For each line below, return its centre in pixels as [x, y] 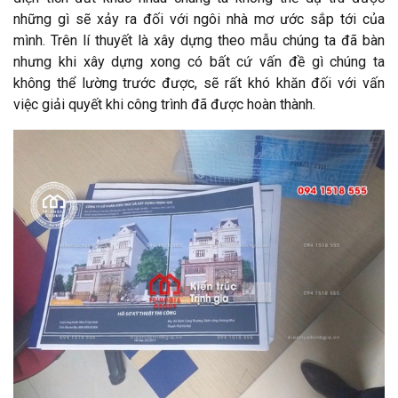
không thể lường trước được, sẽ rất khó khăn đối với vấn [199, 83]
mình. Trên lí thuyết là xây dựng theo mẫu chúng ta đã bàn [199, 40]
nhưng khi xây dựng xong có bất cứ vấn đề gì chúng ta [199, 61]
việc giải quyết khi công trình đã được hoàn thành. [164, 104]
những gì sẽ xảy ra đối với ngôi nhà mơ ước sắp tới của [199, 19]
